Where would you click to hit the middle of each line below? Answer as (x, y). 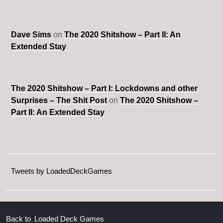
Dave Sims (31, 35)
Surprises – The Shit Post (59, 101)
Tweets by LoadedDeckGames (61, 171)
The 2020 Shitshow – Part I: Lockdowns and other (104, 89)
